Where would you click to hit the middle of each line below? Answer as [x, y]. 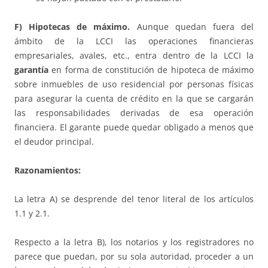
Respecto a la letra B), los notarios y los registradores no [134, 242]
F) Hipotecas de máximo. [76, 27]
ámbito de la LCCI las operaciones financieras [134, 41]
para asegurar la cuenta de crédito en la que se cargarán [134, 99]
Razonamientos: [48, 170]
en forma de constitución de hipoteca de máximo [151, 70]
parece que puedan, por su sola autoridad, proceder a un [134, 257]
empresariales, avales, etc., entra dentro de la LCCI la [134, 56]
